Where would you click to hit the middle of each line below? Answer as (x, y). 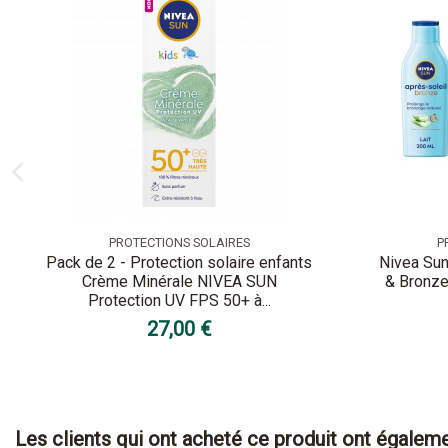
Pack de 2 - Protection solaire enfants (179, 263)
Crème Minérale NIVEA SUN (179, 282)
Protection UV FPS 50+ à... (179, 301)
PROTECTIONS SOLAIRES (179, 242)
